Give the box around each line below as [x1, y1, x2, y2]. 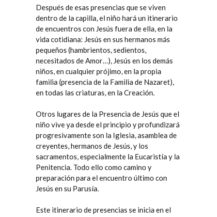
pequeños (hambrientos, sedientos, [36, 46, 146, 54]
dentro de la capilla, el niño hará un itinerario [36, 14, 178, 22]
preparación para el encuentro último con [36, 173, 167, 182]
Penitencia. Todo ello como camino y [36, 163, 152, 171]
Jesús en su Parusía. [36, 184, 99, 193]
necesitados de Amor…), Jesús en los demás [36, 56, 173, 65]
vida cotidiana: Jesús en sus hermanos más [36, 35, 170, 44]
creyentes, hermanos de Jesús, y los [36, 141, 148, 150]
